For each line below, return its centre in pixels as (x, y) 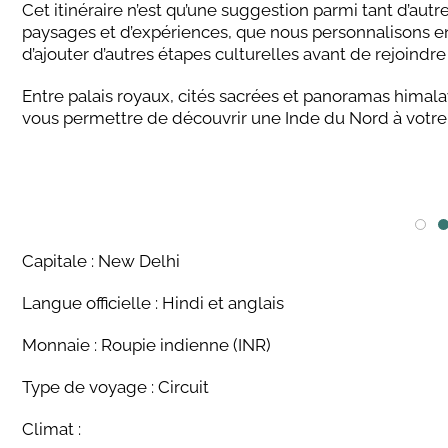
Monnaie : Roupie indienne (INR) (146, 345)
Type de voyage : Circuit (115, 387)
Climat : (51, 429)
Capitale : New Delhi (101, 261)
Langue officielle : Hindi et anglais (153, 303)
